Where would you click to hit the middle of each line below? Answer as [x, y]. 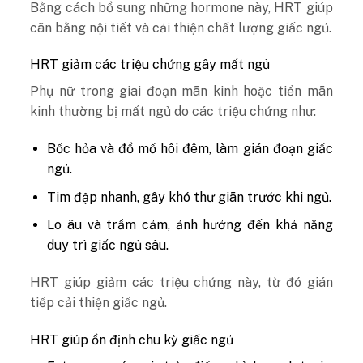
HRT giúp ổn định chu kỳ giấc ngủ [132, 340]
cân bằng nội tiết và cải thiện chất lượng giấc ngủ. [181, 28]
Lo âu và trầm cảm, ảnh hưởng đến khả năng [190, 225]
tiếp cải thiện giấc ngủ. [99, 303]
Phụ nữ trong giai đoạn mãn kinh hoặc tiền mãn [181, 92]
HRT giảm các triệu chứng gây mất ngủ [150, 65]
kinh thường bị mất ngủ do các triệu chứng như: [173, 112]
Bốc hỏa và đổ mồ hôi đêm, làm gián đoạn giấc [190, 149]
